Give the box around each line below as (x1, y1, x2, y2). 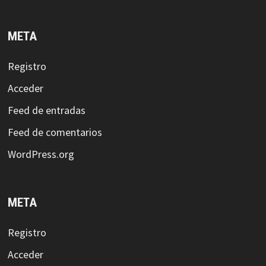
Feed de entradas (7, 103, 85, 118)
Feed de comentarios (7, 125, 102, 140)
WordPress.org (7, 147, 74, 161)
